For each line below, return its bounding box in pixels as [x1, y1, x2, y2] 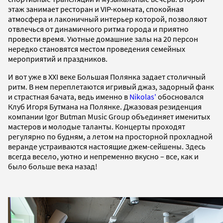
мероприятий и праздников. [8, 53, 108, 64]
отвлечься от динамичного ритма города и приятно [8, 23, 189, 34]
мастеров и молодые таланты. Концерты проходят [8, 121, 185, 131]
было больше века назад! [8, 161, 98, 171]
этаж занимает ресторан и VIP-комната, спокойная [8, 3, 184, 14]
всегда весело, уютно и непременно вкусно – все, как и [8, 151, 199, 161]
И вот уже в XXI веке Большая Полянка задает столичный [8, 71, 206, 82]
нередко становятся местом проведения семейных [8, 43, 185, 54]
